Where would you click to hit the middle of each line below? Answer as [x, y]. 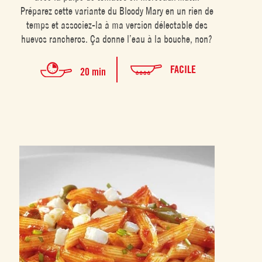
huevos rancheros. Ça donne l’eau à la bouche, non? [117, 39]
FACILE [183, 70]
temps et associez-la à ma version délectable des [117, 25]
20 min [93, 71]
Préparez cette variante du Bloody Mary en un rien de [117, 11]
